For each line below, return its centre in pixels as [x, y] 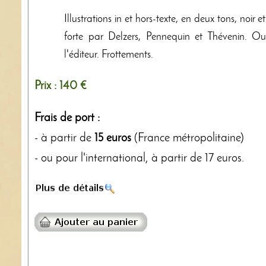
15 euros [113, 138]
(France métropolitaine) [188, 138]
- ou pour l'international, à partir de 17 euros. [139, 158]
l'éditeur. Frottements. [109, 55]
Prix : [47, 86]
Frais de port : [67, 118]
